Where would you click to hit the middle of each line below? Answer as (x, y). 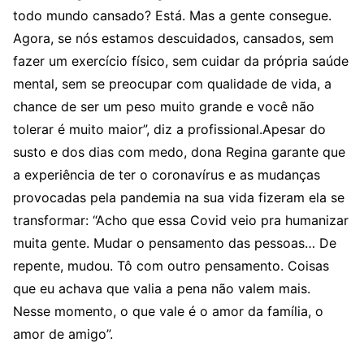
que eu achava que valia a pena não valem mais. (162, 288)
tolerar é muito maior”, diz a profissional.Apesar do (169, 129)
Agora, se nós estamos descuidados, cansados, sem (173, 38)
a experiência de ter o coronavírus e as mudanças (167, 175)
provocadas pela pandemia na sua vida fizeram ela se (179, 197)
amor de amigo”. (65, 334)
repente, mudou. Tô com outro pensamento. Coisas (171, 266)
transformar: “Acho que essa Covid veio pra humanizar (181, 220)
